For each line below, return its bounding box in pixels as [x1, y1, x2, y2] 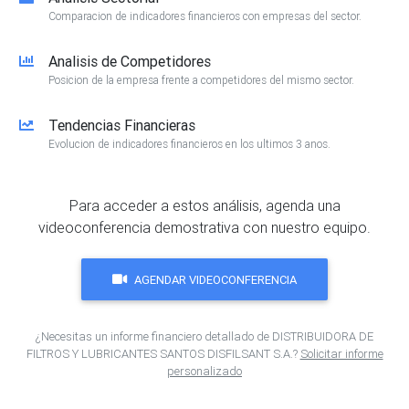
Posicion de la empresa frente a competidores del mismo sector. [48, 73, 354, 88]
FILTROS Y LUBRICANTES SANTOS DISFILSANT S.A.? [26, 346, 300, 362]
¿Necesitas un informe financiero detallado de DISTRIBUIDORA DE [36, 329, 373, 345]
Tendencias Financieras [48, 116, 195, 135]
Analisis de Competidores [48, 52, 211, 71]
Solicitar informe [299, 346, 383, 362]
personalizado [167, 363, 242, 380]
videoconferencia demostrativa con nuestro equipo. [38, 218, 371, 237]
